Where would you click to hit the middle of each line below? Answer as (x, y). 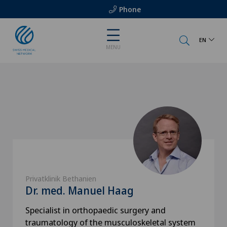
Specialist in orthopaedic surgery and (96, 210)
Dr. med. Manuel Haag (80, 191)
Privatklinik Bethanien (61, 178)
